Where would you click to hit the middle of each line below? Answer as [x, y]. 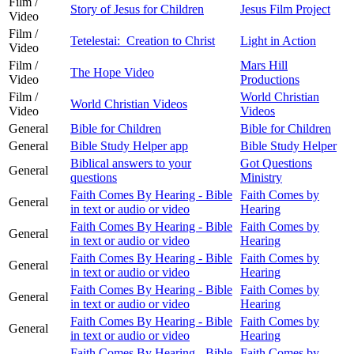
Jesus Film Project [285, 9]
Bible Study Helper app [129, 145]
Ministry [261, 177]
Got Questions [276, 163]
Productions [270, 79]
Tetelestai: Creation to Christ [143, 40]
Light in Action [278, 40]
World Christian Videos [129, 104]
